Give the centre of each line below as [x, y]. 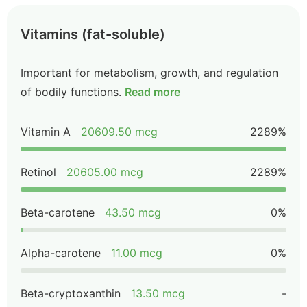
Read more [152, 92]
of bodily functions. [71, 92]
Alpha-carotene [61, 253]
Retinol [38, 172]
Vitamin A [46, 132]
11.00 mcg [137, 253]
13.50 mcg [158, 293]
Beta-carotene [58, 212]
